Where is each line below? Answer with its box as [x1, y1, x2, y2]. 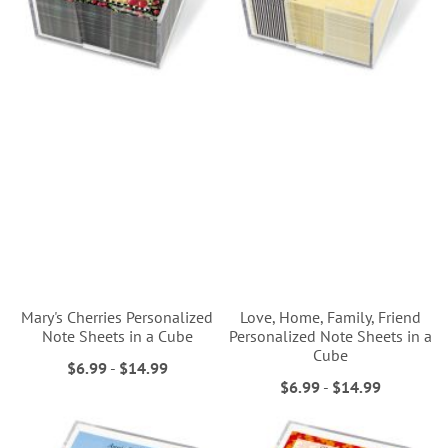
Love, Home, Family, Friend [240, 307, 422, 328]
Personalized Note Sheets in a [229, 326, 433, 347]
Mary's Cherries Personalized [21, 307, 214, 328]
